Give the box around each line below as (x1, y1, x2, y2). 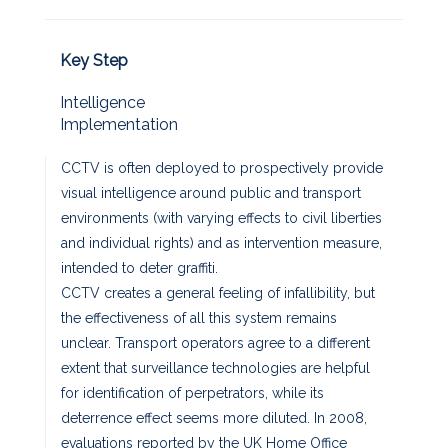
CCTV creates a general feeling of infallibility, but (61, 284, 375, 301)
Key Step (60, 50, 128, 70)
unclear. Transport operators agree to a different (61, 334, 370, 351)
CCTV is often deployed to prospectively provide (61, 159, 383, 176)
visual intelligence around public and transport (61, 184, 361, 201)
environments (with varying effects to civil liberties (61, 209, 382, 226)
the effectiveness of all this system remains (61, 309, 337, 326)
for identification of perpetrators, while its (61, 384, 324, 401)
